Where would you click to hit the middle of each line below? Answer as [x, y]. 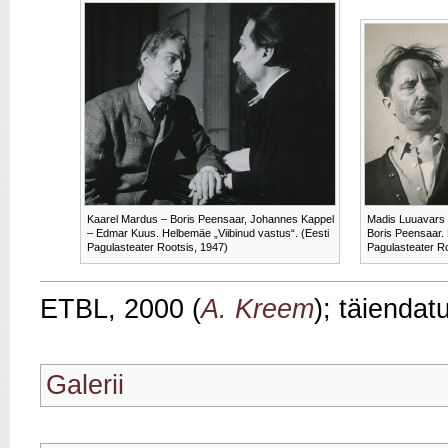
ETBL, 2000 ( [120, 309]
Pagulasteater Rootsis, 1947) [157, 247]
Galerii [85, 385]
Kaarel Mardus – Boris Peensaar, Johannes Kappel [210, 219]
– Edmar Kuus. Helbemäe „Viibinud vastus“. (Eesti [208, 233]
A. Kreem [257, 309]
